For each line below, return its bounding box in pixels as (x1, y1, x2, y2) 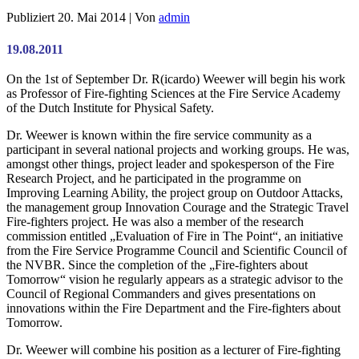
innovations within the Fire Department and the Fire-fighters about (6, 301, 341, 316)
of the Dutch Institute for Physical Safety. (6, 101, 214, 115)
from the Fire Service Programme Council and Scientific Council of (6, 244, 347, 258)
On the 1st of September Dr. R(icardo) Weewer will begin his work (6, 72, 345, 87)
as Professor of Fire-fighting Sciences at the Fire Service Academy (6, 87, 341, 101)
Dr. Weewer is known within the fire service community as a (6, 128, 312, 143)
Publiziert (6, 10, 54, 24)
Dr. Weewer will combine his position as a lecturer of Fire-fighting (6, 343, 341, 357)
